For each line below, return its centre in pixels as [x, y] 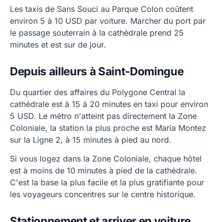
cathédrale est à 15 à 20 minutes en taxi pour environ [109, 104]
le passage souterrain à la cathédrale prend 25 [97, 33]
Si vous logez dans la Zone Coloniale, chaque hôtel [106, 159]
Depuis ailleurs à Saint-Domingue [97, 71]
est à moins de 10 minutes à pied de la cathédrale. [104, 171]
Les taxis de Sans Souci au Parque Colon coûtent [102, 9]
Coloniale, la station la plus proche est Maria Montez [108, 128]
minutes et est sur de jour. [58, 45]
